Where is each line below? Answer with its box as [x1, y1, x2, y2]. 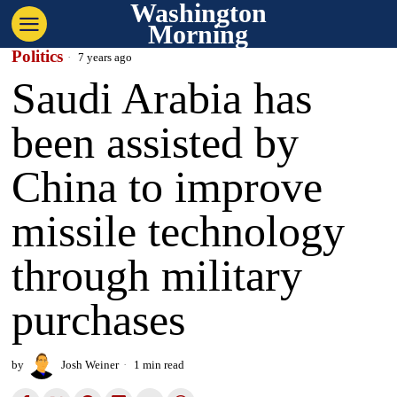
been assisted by [12, 118, 300, 167]
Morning [148, 19, 249, 49]
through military [12, 251, 303, 300]
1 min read [131, 358, 185, 371]
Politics [12, 47, 64, 66]
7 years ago [75, 51, 133, 64]
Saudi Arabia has [12, 74, 313, 123]
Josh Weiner [61, 358, 120, 371]
